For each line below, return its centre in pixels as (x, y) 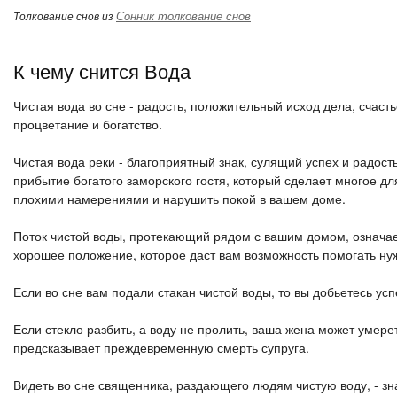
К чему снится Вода (102, 70)
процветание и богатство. (88, 124)
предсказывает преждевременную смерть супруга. (161, 347)
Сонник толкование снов (183, 16)
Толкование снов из (65, 16)
